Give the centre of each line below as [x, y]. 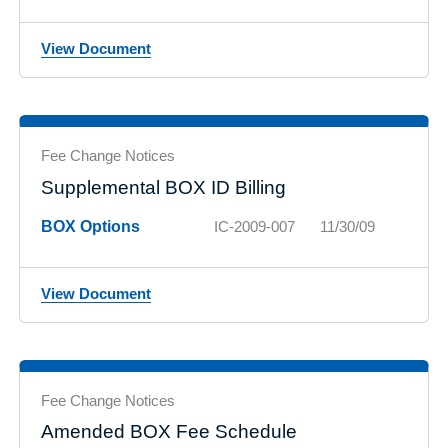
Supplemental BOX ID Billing [163, 187]
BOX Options [90, 226]
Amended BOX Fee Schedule [169, 431]
